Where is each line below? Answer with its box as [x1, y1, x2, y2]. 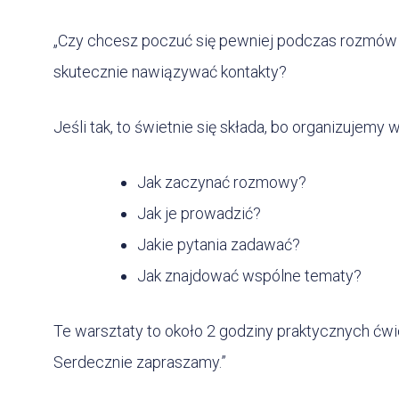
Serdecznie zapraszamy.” [53, 353, 226, 372]
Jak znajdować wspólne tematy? [137, 266, 362, 286]
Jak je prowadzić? [137, 204, 261, 224]
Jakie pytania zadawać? [137, 235, 300, 255]
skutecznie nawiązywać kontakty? [53, 62, 287, 82]
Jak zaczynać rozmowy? [137, 173, 306, 192]
